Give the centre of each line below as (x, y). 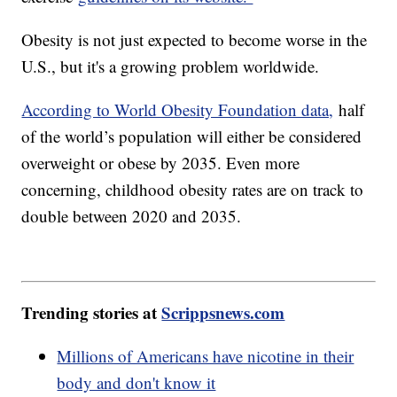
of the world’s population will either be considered (192, 136)
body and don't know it (136, 383)
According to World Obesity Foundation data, (178, 109)
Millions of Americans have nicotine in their (206, 356)
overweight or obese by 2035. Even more (161, 162)
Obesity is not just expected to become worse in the (195, 39)
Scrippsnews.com (223, 313)
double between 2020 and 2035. (132, 215)
